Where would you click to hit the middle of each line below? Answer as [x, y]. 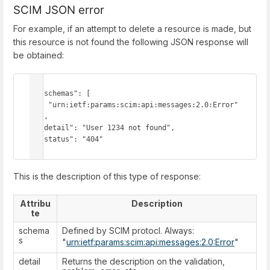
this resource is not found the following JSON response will [131, 42]
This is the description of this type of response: [107, 176]
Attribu [35, 204]
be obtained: [39, 55]
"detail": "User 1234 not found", [36, 128]
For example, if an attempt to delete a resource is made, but [132, 29]
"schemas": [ [36, 94]
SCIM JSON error [59, 10]
